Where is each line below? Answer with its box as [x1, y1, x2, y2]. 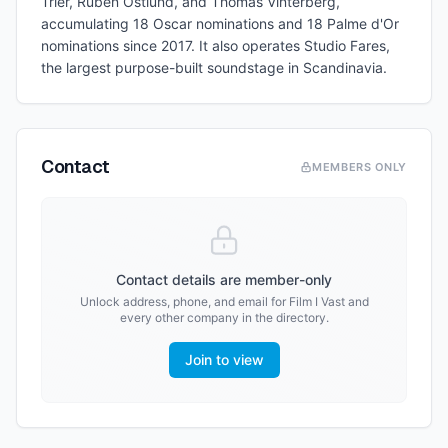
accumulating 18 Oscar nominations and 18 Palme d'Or [41, 15, 399, 32]
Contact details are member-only [116, 271, 332, 288]
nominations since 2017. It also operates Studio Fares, [41, 37, 390, 54]
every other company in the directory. [119, 310, 329, 325]
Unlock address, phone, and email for [79, 294, 289, 309]
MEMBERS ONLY [312, 160, 407, 174]
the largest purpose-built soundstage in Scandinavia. [41, 59, 387, 76]
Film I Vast [288, 294, 345, 309]
